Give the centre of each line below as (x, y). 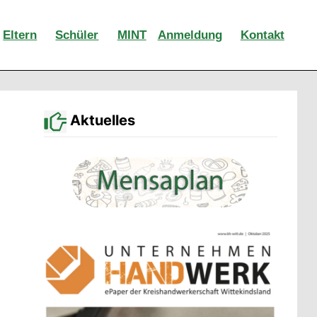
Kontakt (262, 35)
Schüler (77, 35)
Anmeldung (190, 35)
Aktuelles (100, 120)
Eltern (20, 35)
